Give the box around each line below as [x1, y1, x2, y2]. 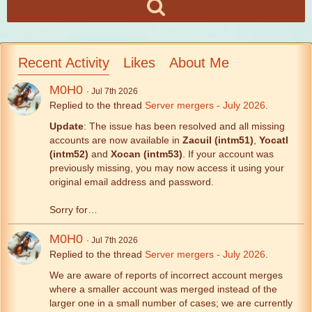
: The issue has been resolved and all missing [84, 120, 285, 132]
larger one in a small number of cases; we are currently [49, 297, 292, 309]
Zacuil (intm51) [182, 134, 253, 146]
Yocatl [259, 134, 288, 146]
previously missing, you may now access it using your [49, 162, 284, 173]
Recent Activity [18, 54, 109, 70]
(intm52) [49, 148, 88, 159]
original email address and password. [49, 175, 214, 187]
